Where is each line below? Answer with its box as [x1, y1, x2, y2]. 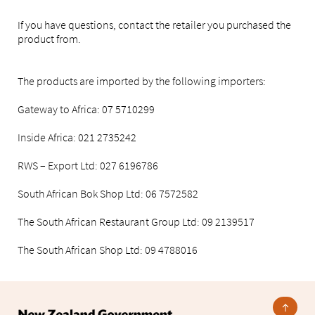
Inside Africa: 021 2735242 [18, 130, 136, 144]
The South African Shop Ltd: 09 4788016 [18, 243, 198, 257]
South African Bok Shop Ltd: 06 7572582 [18, 186, 198, 200]
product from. [18, 32, 81, 46]
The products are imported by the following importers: [18, 74, 266, 88]
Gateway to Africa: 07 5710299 [18, 102, 155, 116]
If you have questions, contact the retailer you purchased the [18, 18, 291, 32]
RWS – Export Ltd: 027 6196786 [18, 158, 158, 172]
